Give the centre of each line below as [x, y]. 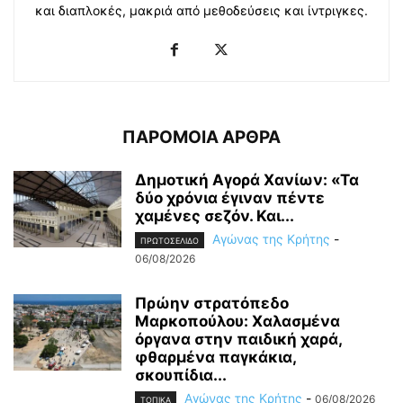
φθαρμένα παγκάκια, [215, 358]
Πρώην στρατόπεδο [212, 304]
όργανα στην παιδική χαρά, [238, 340]
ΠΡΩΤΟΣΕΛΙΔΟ [170, 241]
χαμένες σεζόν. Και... [215, 216]
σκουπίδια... [181, 376]
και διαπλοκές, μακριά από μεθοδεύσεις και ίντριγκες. [201, 10]
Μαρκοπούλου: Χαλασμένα [237, 322]
